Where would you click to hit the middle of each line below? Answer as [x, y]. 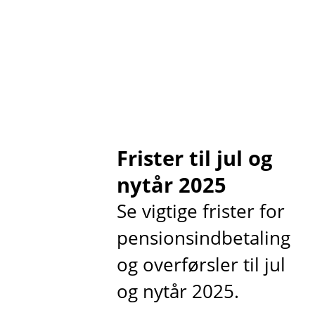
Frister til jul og [195, 157]
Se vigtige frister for [201, 211]
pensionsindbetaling [204, 238]
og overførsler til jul [201, 264]
